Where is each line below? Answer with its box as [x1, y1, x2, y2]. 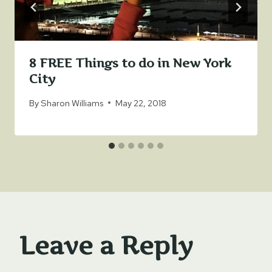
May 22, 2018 [115, 97, 167, 109]
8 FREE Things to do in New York [29, 56, 231, 71]
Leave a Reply [19, 230, 193, 260]
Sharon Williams [41, 97, 104, 109]
